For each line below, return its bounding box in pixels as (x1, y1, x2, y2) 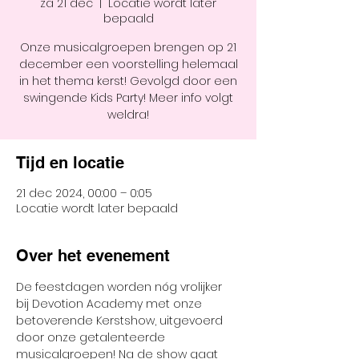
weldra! (107, 107, 149, 123)
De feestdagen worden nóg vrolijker (16, 279, 225, 295)
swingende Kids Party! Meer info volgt (23, 90, 233, 106)
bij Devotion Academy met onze (16, 296, 205, 312)
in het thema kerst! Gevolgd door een (19, 73, 237, 89)
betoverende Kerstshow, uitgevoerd (16, 313, 226, 329)
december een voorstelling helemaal (18, 56, 238, 72)
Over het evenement (16, 246, 170, 265)
